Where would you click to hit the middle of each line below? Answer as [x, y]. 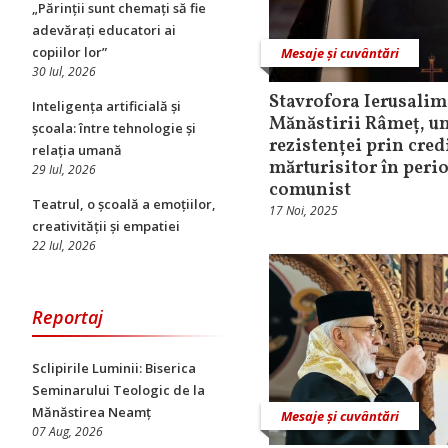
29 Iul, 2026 [64, 169]
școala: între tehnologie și [114, 128]
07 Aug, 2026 [67, 431]
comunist [310, 190]
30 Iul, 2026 [64, 71]
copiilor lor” [69, 52]
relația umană [77, 150]
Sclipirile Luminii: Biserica [114, 368]
